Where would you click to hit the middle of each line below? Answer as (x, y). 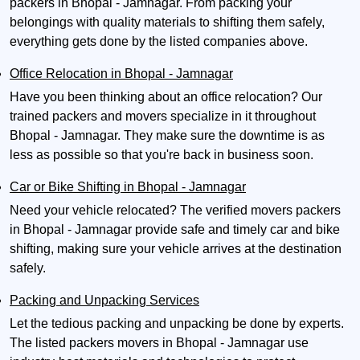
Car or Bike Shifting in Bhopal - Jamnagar (128, 187)
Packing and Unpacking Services (104, 301)
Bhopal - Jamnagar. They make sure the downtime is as (167, 136)
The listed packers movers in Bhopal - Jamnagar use (159, 343)
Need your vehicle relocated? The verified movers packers (175, 211)
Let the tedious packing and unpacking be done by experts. (177, 324)
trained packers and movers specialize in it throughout (163, 117)
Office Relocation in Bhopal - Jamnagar (121, 74)
